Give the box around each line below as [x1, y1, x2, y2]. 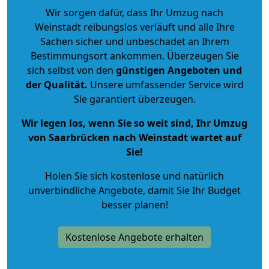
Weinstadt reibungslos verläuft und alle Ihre [34, 20, 235, 34]
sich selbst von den [27, 63, 113, 77]
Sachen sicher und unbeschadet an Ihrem [40, 34, 229, 48]
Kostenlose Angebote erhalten [65, 230, 204, 244]
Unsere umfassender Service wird [87, 77, 244, 91]
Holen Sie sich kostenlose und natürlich [45, 169, 224, 183]
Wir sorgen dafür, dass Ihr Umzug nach [46, 5, 223, 19]
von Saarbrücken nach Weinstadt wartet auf [28, 130, 241, 144]
